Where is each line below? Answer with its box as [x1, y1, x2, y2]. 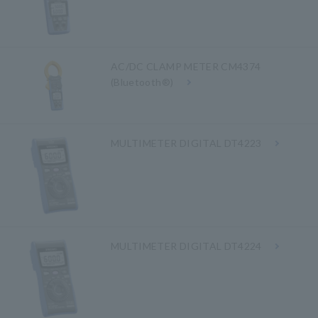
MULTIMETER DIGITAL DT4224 [111, 239, 262, 252]
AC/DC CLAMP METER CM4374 [111, 60, 261, 72]
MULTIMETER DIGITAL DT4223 [111, 136, 262, 149]
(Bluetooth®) [111, 76, 174, 88]
